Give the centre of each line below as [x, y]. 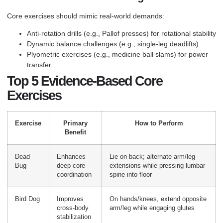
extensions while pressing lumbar [157, 166]
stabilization [74, 217]
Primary [75, 123]
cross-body [73, 208]
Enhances [71, 157]
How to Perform [159, 123]
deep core [71, 166]
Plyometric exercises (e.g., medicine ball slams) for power [117, 54]
